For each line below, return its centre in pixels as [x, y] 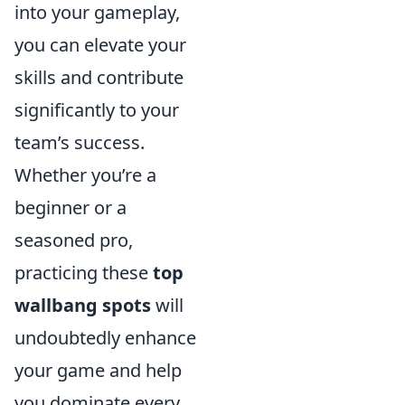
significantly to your [97, 110]
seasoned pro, [74, 240]
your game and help [98, 370]
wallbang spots [83, 305]
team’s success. [80, 142]
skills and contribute [99, 77]
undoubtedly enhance [105, 338]
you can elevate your [100, 45]
